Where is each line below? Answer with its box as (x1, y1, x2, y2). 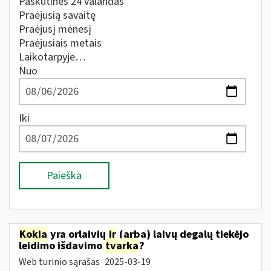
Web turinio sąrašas (19, 255, 102, 269)
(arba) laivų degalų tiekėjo (117, 226, 249, 242)
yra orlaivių (48, 226, 108, 242)
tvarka (105, 238, 139, 253)
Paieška (47, 168, 82, 183)
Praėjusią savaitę (19, 8, 96, 23)
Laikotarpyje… (19, 50, 86, 65)
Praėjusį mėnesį (19, 22, 91, 37)
